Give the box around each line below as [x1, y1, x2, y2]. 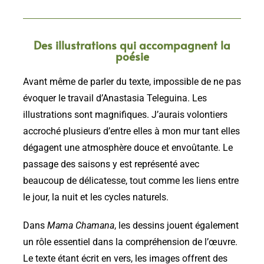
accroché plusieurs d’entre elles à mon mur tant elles [23, 126, 240, 137]
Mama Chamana [47, 220, 114, 231]
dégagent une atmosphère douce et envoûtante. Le [23, 142, 233, 153]
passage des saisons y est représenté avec [23, 159, 199, 170]
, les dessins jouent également [114, 220, 239, 231]
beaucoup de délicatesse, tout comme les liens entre [23, 175, 239, 186]
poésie [115, 48, 149, 64]
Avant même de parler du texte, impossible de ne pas [23, 76, 241, 87]
